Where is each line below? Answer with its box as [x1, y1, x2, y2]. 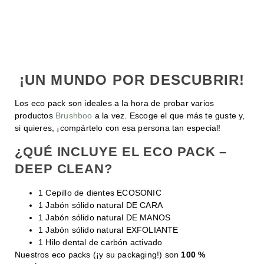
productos [15, 111, 55, 121]
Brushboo [55, 111, 93, 121]
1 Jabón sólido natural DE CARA [38, 200, 163, 210]
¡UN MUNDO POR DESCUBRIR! [19, 72, 245, 88]
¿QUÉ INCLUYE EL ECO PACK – [15, 144, 227, 159]
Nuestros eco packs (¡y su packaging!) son [15, 249, 179, 259]
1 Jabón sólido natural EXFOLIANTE [38, 225, 179, 235]
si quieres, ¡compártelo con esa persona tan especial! [15, 123, 221, 133]
